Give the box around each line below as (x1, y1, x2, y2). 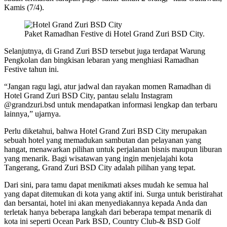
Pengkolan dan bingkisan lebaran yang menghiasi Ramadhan (4, 55, 199, 64)
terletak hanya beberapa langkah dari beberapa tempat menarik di (4, 207, 211, 216)
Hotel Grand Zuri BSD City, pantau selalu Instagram (4, 91, 172, 100)
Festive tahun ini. (4, 64, 59, 73)
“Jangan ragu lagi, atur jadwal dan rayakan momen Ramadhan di (4, 82, 211, 91)
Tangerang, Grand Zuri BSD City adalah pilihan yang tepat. (4, 163, 196, 172)
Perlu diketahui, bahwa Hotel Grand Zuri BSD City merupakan (4, 126, 207, 135)
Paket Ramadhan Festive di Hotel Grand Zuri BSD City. (24, 29, 205, 38)
